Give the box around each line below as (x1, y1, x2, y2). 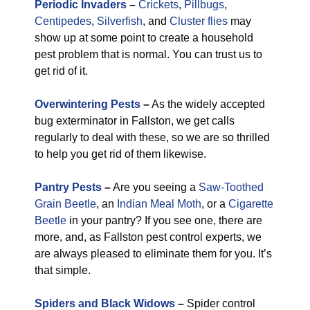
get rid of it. (35, 65, 88, 77)
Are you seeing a (111, 181, 199, 193)
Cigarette (228, 198, 273, 210)
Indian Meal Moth (117, 198, 201, 210)
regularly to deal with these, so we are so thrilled (35, 131, 270, 143)
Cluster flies (170, 15, 228, 27)
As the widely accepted (149, 98, 265, 110)
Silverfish (97, 15, 143, 27)
